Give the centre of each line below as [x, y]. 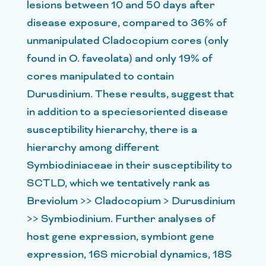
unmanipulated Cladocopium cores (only [128, 41]
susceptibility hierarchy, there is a [112, 130]
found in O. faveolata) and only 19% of [120, 58]
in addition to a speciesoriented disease [127, 112]
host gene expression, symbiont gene [121, 237]
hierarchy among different [93, 148]
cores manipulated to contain [100, 76]
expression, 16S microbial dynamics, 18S [129, 254]
